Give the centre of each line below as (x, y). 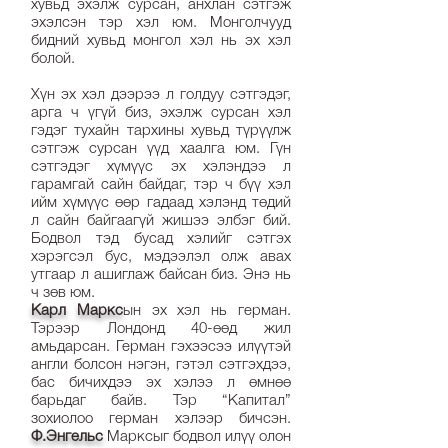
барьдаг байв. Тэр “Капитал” (161, 401)
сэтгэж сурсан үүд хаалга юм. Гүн (161, 149)
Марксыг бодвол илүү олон (197, 437)
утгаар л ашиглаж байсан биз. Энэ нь (161, 275)
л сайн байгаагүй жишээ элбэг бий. (161, 221)
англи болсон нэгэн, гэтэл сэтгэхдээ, (161, 365)
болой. (55, 59)
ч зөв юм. (63, 293)
